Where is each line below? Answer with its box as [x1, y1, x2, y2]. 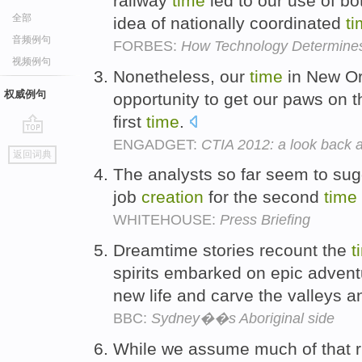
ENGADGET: [113, 136, 201, 153]
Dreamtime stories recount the [113, 241, 351, 260]
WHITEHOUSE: [113, 212, 220, 229]
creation [141, 187, 204, 207]
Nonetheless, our [113, 66, 250, 86]
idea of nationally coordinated [113, 13, 346, 32]
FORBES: [113, 37, 181, 54]
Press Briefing [220, 212, 310, 229]
